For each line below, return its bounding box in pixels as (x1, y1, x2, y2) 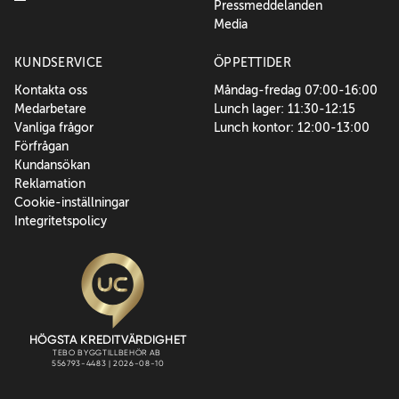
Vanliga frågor (14, 120, 94, 135)
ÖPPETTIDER (214, 55, 291, 70)
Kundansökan (14, 158, 90, 173)
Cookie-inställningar (14, 195, 129, 210)
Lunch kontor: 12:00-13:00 (214, 120, 370, 135)
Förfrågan (14, 139, 69, 154)
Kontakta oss (14, 83, 87, 98)
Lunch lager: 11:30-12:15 (214, 102, 355, 117)
